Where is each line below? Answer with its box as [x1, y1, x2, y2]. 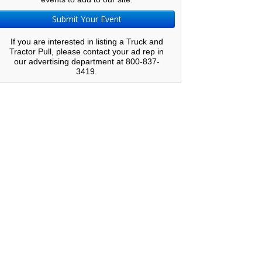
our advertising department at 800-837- [13, 57, 160, 66]
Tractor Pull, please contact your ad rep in [9, 47, 164, 56]
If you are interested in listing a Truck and [10, 37, 163, 46]
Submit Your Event [51, 13, 122, 25]
